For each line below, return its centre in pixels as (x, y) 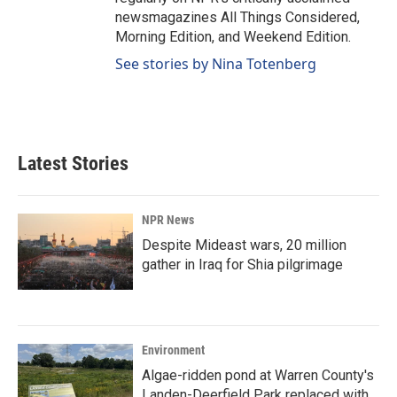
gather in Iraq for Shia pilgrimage (242, 265)
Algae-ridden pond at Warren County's (258, 375)
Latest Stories (73, 163)
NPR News (168, 220)
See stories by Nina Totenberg (216, 64)
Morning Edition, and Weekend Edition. (233, 37)
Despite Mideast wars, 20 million (244, 245)
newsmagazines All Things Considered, (237, 17)
